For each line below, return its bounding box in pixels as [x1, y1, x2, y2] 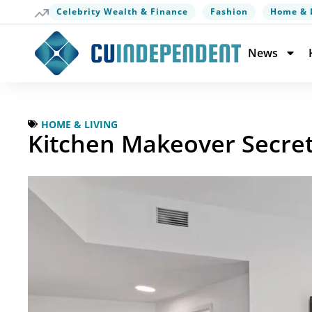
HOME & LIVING [41, 117, 118, 131]
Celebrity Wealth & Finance [56, 6, 188, 17]
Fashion [210, 6, 248, 17]
